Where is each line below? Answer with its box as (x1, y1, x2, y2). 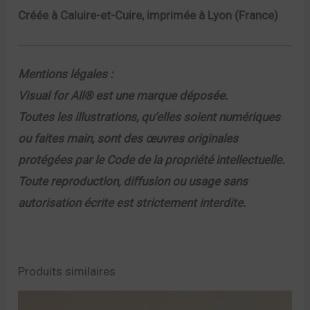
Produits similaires (18, 264, 116, 278)
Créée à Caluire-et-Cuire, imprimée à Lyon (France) (18, 8, 279, 22)
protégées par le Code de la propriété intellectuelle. (18, 152, 285, 167)
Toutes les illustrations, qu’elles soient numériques (18, 109, 281, 124)
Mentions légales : (18, 66, 113, 81)
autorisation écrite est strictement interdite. (18, 195, 246, 210)
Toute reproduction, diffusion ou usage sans (18, 174, 248, 188)
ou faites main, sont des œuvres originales (18, 131, 239, 145)
